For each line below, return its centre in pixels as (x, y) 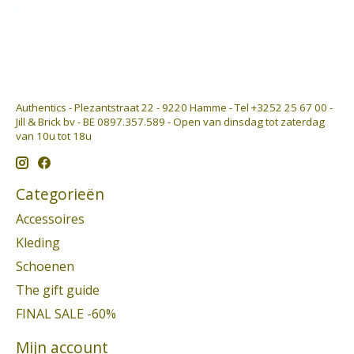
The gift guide (58, 290)
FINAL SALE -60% (66, 314)
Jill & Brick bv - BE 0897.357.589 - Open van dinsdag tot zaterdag (170, 121)
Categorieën (60, 194)
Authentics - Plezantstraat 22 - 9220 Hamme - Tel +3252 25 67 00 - (174, 107)
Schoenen (45, 267)
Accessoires (50, 219)
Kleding (38, 243)
